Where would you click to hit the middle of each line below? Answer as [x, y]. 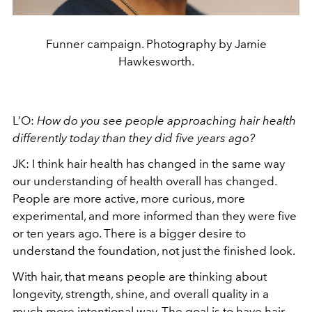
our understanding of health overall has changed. [145, 181]
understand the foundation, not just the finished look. [154, 250]
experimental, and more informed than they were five [155, 216]
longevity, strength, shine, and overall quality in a [141, 294]
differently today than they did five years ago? [134, 138]
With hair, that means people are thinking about [140, 276]
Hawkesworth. [156, 61]
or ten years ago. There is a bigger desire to [129, 233]
